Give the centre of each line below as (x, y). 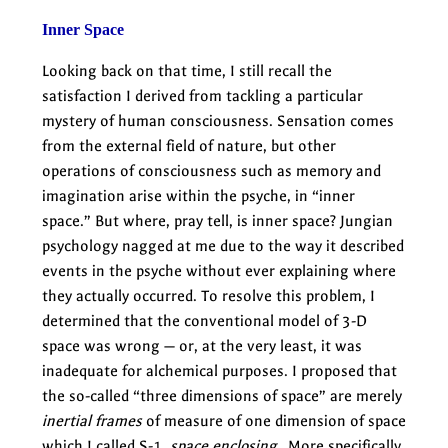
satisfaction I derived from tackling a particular (202, 95)
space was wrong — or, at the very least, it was (202, 345)
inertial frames (92, 420)
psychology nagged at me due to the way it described (223, 245)
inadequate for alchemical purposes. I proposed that (219, 370)
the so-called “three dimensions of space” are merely (222, 395)
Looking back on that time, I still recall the (187, 70)
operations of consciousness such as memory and (211, 170)
